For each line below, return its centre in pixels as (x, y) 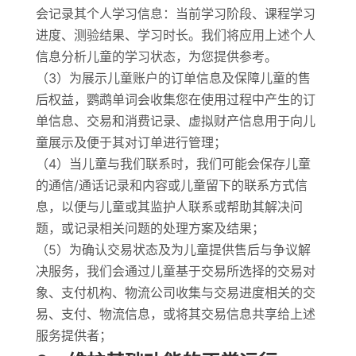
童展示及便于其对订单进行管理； (131, 142)
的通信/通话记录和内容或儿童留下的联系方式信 (171, 185)
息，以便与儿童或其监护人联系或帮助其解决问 (169, 207)
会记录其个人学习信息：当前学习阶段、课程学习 (175, 14)
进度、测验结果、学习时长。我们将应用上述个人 (175, 35)
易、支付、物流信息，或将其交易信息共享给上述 (175, 314)
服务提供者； (74, 335)
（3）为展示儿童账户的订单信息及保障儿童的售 (173, 78)
